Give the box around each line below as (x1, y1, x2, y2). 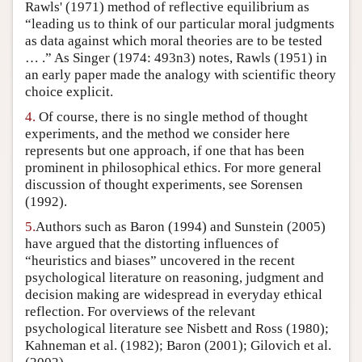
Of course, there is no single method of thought (36, 109, 308, 125)
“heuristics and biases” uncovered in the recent (25, 253, 295, 269)
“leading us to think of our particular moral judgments (25, 16, 335, 32)
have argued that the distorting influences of (25, 236, 279, 252)
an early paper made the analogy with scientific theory (25, 67, 336, 83)
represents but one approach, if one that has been (25, 143, 305, 159)
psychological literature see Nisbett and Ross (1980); (25, 321, 329, 337)
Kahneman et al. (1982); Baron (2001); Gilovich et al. (25, 338, 331, 354)
